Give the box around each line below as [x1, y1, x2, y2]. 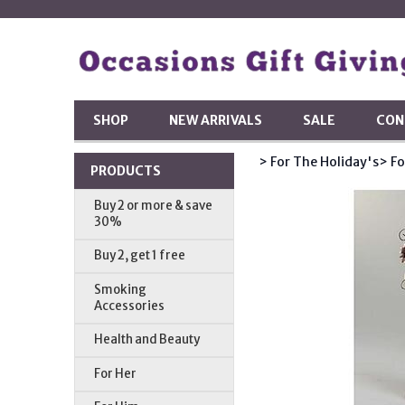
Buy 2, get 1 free [94, 248, 186, 264]
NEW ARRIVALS [169, 111, 263, 128]
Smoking [94, 281, 147, 297]
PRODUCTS [89, 162, 161, 179]
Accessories [94, 297, 165, 314]
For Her [94, 365, 137, 381]
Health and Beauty [94, 332, 201, 348]
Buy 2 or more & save [94, 197, 213, 213]
